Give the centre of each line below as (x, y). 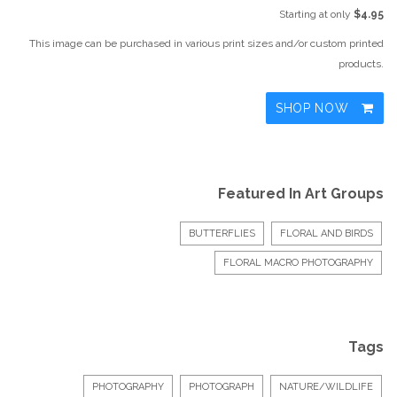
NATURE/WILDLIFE (326, 387)
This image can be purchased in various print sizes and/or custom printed (206, 44)
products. (361, 64)
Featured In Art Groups (301, 194)
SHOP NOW (314, 109)
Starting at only (316, 15)
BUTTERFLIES (222, 234)
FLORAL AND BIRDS (327, 234)
